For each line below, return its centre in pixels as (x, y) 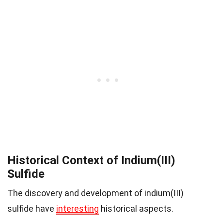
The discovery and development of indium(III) (95, 193)
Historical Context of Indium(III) (91, 160)
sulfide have (32, 208)
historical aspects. (136, 208)
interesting (77, 208)
